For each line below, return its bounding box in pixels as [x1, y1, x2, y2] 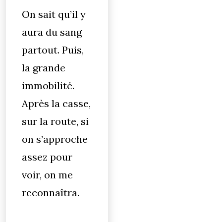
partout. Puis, [22, 44, 84, 56]
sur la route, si [22, 115, 89, 127]
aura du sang [22, 26, 82, 38]
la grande [22, 61, 65, 74]
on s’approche [22, 133, 88, 145]
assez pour [22, 151, 72, 163]
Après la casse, [22, 97, 91, 110]
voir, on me [22, 168, 73, 181]
